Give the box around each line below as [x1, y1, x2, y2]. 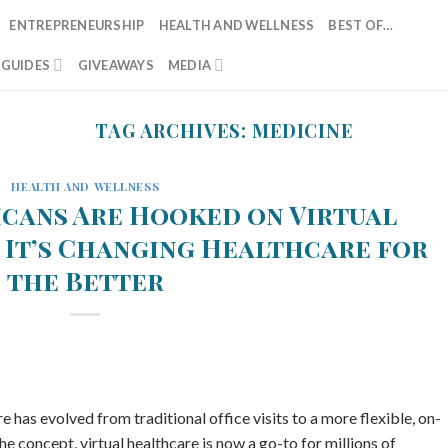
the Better [6, 262, 164, 297]
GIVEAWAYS [77, 57, 154, 73]
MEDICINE [251, 118, 354, 143]
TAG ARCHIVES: [94, 118, 252, 143]
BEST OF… [328, 17, 394, 33]
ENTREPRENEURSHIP [9, 17, 145, 33]
